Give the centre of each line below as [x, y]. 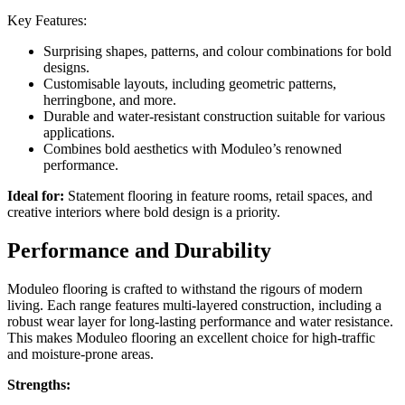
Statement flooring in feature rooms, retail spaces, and [218, 196]
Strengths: [39, 384]
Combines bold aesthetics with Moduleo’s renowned [193, 149]
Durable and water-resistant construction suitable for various [214, 117]
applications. [79, 133]
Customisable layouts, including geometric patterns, [190, 84]
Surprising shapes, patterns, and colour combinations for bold [217, 52]
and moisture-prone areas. [80, 353]
